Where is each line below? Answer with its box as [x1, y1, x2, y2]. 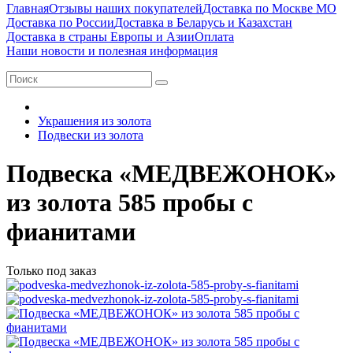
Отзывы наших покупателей [49, 2, 203, 15]
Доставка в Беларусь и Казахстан [114, 16, 292, 29]
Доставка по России [6, 16, 114, 29]
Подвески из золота [38, 128, 143, 142]
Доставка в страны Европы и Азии [6, 30, 195, 43]
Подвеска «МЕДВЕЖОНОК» [6, 159, 336, 188]
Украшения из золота [38, 114, 151, 128]
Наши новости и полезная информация [6, 44, 217, 58]
